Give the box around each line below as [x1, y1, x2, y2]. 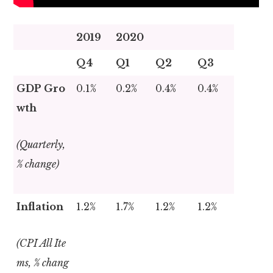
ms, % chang [16, 257, 69, 269]
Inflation [16, 200, 64, 213]
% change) [16, 158, 60, 171]
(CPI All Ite [16, 237, 66, 250]
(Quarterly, [16, 138, 66, 151]
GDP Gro [16, 82, 66, 95]
